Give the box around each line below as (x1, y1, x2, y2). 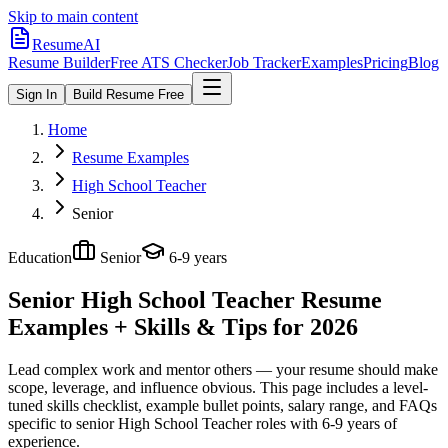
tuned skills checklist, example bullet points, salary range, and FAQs (8, 396, 437, 414)
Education (8, 249, 72, 266)
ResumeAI (32, 36, 100, 53)
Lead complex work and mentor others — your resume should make (8, 360, 438, 378)
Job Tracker (227, 54, 301, 71)
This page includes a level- (256, 378, 428, 396)
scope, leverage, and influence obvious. (8, 378, 256, 396)
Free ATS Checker (110, 54, 227, 71)
